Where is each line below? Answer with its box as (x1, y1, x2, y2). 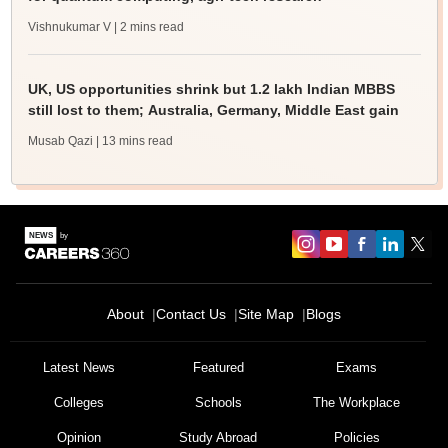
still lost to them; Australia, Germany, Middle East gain (27, 102, 399, 118)
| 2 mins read (113, 20, 184, 34)
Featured (192, 360, 244, 375)
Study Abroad (179, 430, 257, 445)
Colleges (54, 395, 105, 410)
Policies (333, 430, 380, 445)
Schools (194, 395, 242, 410)
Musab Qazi (27, 134, 93, 148)
